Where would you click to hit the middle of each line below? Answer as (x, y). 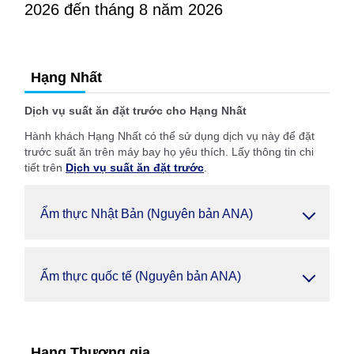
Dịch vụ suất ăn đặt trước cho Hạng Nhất (136, 111)
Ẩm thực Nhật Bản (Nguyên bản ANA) (147, 214)
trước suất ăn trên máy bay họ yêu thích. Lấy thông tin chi (169, 152)
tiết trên (45, 168)
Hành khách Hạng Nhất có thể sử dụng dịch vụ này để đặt (169, 136)
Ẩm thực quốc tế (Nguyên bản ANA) (141, 276)
